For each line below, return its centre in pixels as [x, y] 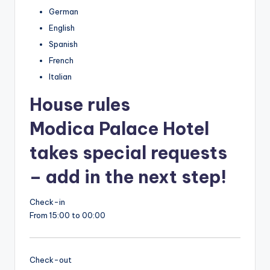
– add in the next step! [128, 177]
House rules [80, 105]
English [62, 28]
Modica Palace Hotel [119, 129]
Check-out [51, 260]
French [61, 61]
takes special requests [128, 153]
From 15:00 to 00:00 [67, 215]
